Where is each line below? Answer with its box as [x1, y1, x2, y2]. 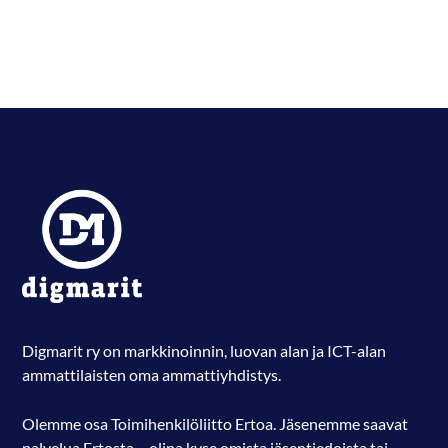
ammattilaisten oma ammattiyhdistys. [22, 365, 282, 386]
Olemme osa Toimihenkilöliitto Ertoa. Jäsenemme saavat [22, 413, 409, 434]
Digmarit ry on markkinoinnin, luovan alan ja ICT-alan [22, 341, 387, 362]
